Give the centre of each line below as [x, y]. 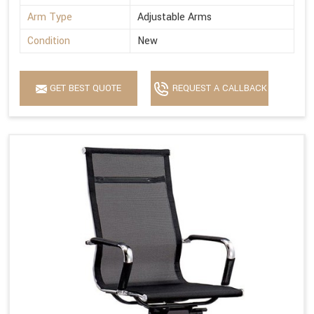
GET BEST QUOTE [84, 89]
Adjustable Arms [175, 18]
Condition [49, 41]
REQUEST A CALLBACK [218, 89]
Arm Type [50, 18]
